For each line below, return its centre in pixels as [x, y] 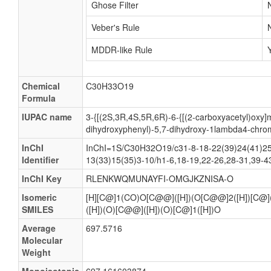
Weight [36, 252]
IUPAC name [47, 117]
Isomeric [39, 197]
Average [39, 228]
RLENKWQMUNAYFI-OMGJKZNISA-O [160, 178]
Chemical [41, 86]
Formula [39, 98]
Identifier [40, 160]
